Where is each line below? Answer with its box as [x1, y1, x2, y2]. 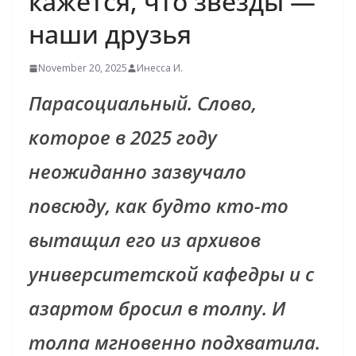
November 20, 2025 [38, 61, 127, 75]
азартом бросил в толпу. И [29, 295, 285, 322]
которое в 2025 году [29, 124, 217, 151]
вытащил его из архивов [29, 226, 261, 253]
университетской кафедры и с [29, 261, 314, 288]
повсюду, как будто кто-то [29, 192, 288, 219]
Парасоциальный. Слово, [29, 90, 257, 117]
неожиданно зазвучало [29, 158, 246, 185]
